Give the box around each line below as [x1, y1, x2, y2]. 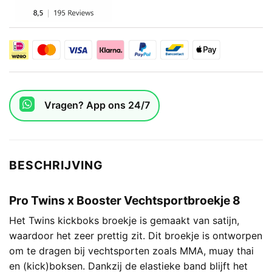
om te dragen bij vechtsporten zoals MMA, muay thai [9, 245, 254, 257]
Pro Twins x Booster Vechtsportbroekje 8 [9, 192, 240, 208]
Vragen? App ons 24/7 [44, 99, 150, 112]
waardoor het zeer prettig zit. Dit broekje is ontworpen [9, 229, 262, 242]
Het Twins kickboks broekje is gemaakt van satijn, [9, 214, 239, 227]
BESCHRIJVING [9, 157, 103, 172]
